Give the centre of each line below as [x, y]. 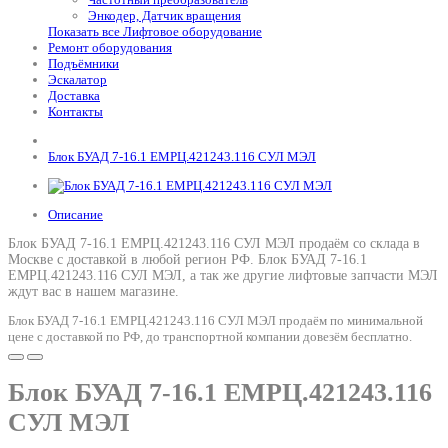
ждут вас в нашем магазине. [93, 291]
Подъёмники [83, 63]
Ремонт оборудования [110, 47]
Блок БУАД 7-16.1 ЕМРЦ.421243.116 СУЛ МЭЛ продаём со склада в [214, 243]
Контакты [75, 111]
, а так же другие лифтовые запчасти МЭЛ [310, 275]
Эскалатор [77, 79]
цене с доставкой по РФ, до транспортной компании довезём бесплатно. [210, 336]
